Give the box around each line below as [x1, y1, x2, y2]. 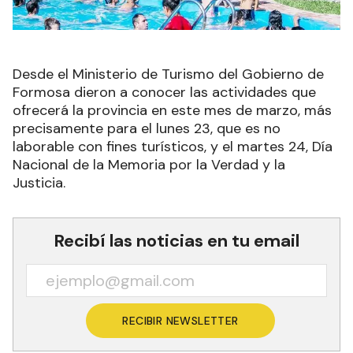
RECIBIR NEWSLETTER [122, 313, 239, 328]
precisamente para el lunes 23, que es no [13, 118, 281, 138]
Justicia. [13, 173, 65, 192]
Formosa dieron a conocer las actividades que [13, 82, 316, 102]
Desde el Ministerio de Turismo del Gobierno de [13, 64, 324, 84]
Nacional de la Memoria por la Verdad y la [13, 154, 285, 174]
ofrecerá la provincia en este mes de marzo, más [13, 100, 332, 120]
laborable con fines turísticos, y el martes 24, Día [13, 136, 333, 156]
